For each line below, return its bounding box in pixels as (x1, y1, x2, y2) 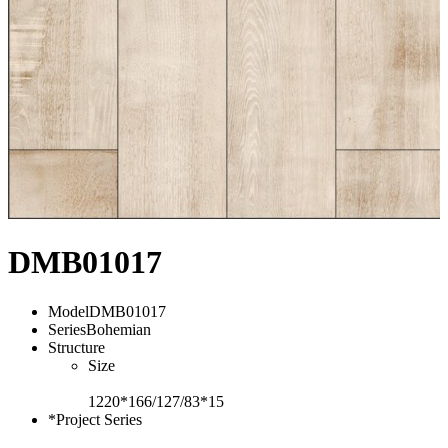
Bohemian (86, 320, 151, 338)
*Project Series (48, 410, 142, 428)
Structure (48, 338, 105, 356)
